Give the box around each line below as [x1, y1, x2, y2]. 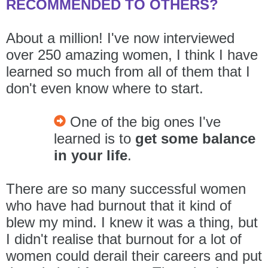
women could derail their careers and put [6, 247, 262, 264]
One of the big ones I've [70, 113, 221, 130]
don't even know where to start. [6, 80, 208, 96]
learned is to [54, 130, 135, 147]
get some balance [135, 130, 255, 147]
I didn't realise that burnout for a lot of [6, 230, 242, 247]
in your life [54, 147, 127, 163]
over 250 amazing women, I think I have [6, 46, 258, 63]
